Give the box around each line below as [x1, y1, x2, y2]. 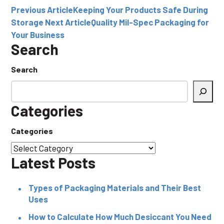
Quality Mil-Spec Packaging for [91, 17, 209, 27]
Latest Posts [11, 153, 95, 171]
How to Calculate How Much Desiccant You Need [28, 211, 211, 221]
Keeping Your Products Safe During [73, 4, 208, 14]
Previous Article [11, 4, 73, 14]
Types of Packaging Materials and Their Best [28, 182, 201, 192]
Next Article [45, 17, 91, 27]
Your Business [11, 29, 64, 39]
